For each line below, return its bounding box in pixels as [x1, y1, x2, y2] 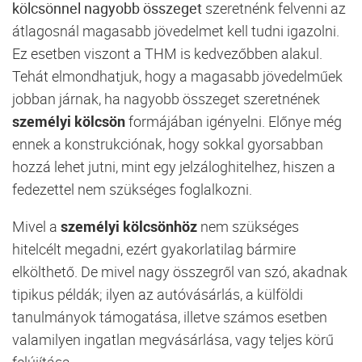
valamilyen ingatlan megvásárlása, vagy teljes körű [12, 329, 334, 349]
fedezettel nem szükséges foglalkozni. [12, 179, 252, 199]
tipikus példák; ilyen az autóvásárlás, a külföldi [12, 284, 303, 304]
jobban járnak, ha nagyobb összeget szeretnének [12, 88, 320, 108]
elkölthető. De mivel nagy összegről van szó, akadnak [12, 261, 347, 281]
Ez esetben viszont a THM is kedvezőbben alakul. [12, 43, 322, 63]
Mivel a [12, 216, 61, 236]
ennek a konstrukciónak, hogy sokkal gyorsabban [12, 133, 323, 154]
